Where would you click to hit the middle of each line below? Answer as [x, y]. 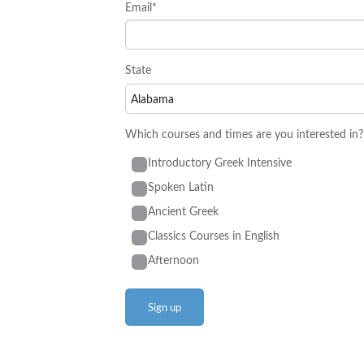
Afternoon [173, 260]
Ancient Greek [183, 211]
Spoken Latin [180, 187]
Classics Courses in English [213, 236]
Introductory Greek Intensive [219, 162]
